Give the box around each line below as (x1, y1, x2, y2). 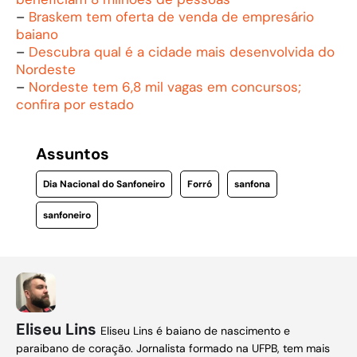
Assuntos (35, 143, 109, 164)
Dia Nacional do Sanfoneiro (42, 177, 165, 190)
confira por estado (16, 95, 134, 113)
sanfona (233, 177, 270, 190)
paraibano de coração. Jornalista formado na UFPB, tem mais (16, 340, 330, 355)
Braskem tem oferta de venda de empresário (29, 7, 314, 25)
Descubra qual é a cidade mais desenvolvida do (29, 42, 335, 61)
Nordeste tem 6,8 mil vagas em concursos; (29, 77, 301, 96)
